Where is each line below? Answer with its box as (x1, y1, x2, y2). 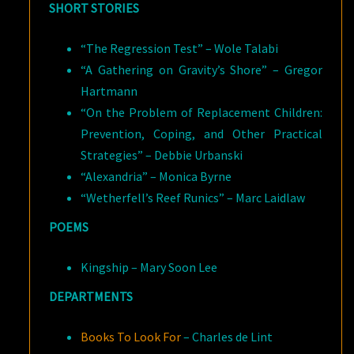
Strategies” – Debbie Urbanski (81, 147, 243, 163)
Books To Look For (81, 329, 182, 345)
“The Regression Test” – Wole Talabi (81, 40, 279, 56)
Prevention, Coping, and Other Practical (81, 126, 322, 141)
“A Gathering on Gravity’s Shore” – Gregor (81, 62, 322, 77)
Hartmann (81, 83, 138, 99)
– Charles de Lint (181, 329, 273, 345)
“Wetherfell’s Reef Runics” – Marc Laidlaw (81, 190, 306, 205)
